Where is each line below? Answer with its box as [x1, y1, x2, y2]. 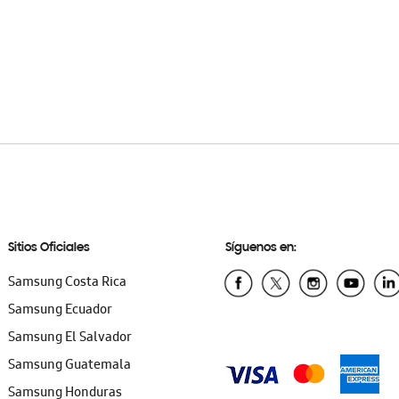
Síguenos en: [225, 241, 297, 255]
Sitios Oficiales [8, 241, 91, 255]
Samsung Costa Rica [8, 273, 127, 294]
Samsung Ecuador [8, 300, 113, 322]
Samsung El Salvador [8, 328, 133, 349]
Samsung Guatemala [8, 355, 132, 377]
